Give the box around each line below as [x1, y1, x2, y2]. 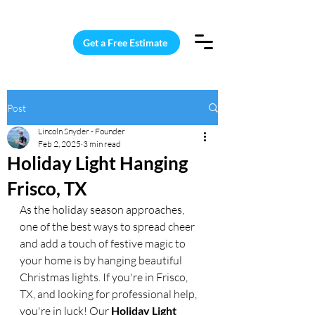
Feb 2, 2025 [38, 139, 81, 149]
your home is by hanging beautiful [20, 253, 184, 267]
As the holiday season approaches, [20, 202, 186, 217]
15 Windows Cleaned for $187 [49, 5, 176, 16]
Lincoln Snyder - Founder [38, 126, 125, 136]
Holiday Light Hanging [7, 152, 188, 174]
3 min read [83, 139, 121, 149]
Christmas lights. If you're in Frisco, [20, 270, 190, 284]
